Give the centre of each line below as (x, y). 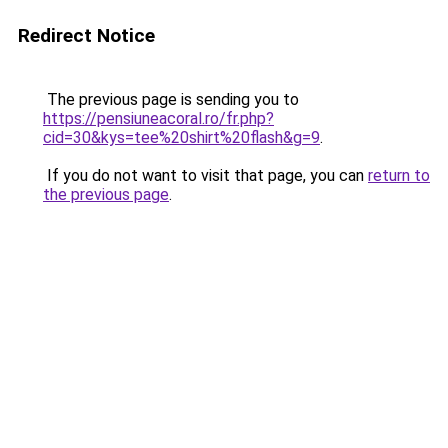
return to (399, 175)
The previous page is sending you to (171, 99)
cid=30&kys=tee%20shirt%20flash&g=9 (181, 137)
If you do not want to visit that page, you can (205, 175)
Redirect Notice (86, 35)
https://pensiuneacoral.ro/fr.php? (158, 118)
